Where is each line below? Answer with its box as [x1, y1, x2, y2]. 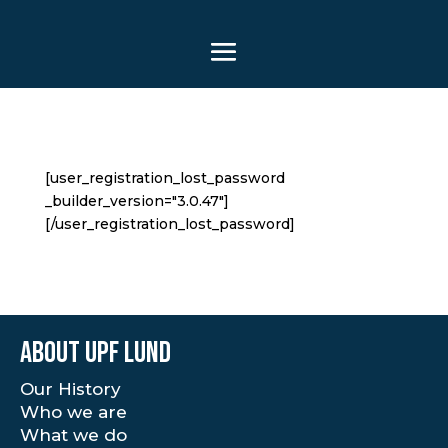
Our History [20, 379, 121, 399]
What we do [20, 425, 127, 445]
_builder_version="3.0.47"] [44, 192, 229, 210]
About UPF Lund [20, 335, 171, 371]
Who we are [20, 402, 127, 422]
